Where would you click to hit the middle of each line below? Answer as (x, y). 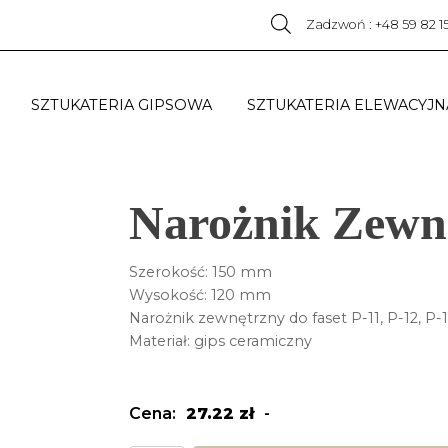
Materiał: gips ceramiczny (220, 341)
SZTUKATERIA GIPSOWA (121, 104)
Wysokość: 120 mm (200, 295)
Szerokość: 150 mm (200, 272)
